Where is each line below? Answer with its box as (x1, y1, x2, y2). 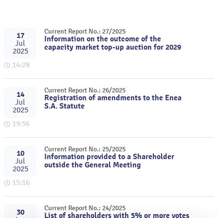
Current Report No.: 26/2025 (44, 86, 126, 94)
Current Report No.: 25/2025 (44, 145, 126, 153)
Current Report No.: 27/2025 (44, 27, 126, 36)
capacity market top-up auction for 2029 (44, 42, 182, 52)
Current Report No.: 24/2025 (44, 204, 126, 212)
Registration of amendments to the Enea (44, 93, 182, 103)
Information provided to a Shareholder (44, 152, 175, 162)
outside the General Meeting (44, 160, 142, 170)
